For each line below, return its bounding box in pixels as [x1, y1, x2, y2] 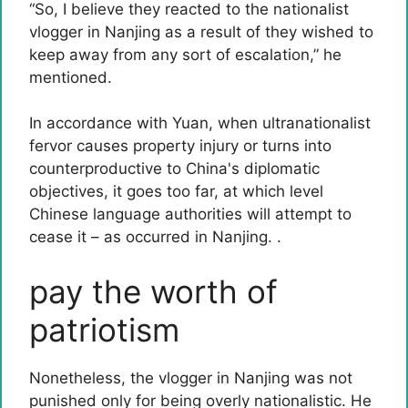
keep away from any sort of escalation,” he [29, 45, 342, 64]
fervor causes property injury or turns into [29, 137, 331, 155]
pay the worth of [29, 271, 278, 311]
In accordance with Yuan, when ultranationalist [29, 114, 371, 132]
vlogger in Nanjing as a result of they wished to [29, 22, 373, 41]
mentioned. [29, 67, 112, 87]
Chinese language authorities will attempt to [29, 205, 352, 223]
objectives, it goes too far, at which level [29, 182, 323, 200]
